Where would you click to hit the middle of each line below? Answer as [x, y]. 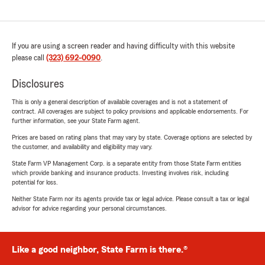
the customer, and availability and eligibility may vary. [82, 147]
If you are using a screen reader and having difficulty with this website [123, 46]
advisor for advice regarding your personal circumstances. [89, 209]
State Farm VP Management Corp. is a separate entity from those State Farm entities [127, 164]
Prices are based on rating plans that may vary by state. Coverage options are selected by [132, 138]
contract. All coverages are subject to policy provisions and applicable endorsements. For [130, 112]
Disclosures [38, 84]
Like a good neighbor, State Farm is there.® [100, 250]
